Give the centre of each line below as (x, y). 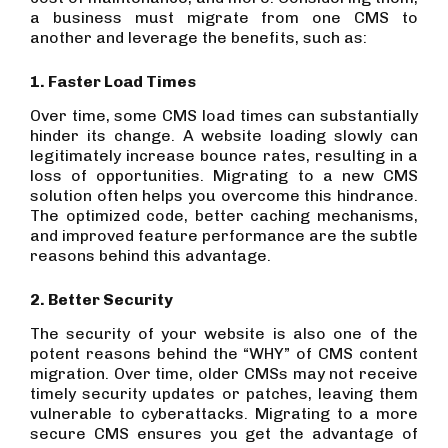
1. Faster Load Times (113, 81)
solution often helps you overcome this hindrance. (224, 195)
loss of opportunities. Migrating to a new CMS (224, 175)
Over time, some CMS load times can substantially (224, 115)
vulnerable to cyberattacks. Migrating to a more (224, 413)
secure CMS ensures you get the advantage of (224, 433)
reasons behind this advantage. (152, 255)
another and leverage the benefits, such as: (198, 37)
